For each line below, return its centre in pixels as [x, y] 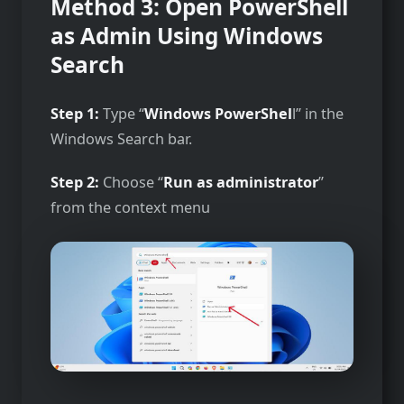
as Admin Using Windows [187, 35]
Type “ [122, 113]
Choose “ [133, 183]
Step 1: [75, 113]
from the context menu [130, 208]
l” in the [318, 113]
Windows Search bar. [121, 138]
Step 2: [77, 183]
